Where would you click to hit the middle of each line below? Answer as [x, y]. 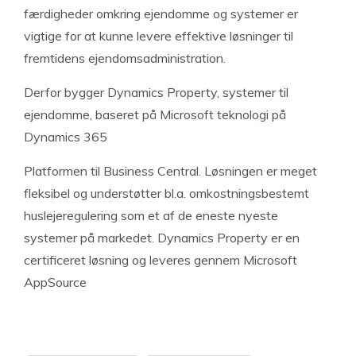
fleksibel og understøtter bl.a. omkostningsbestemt [166, 193]
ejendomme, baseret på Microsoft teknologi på [155, 114]
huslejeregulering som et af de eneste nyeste [151, 215]
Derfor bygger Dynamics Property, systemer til [156, 92]
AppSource [55, 282]
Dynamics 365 [67, 137]
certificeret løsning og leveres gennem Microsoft [161, 260]
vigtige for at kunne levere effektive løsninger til [159, 36]
